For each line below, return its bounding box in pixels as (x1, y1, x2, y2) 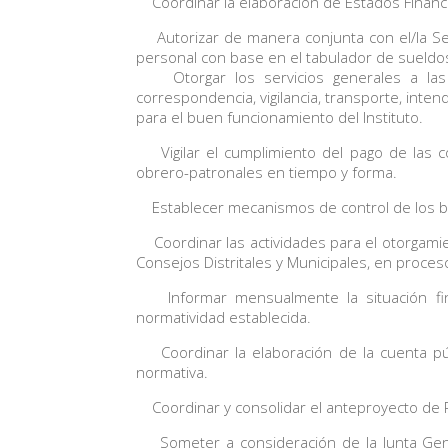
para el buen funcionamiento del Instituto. (136, 106, 424, 127)
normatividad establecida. (136, 306, 324, 327)
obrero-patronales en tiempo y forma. (136, 161, 398, 182)
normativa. (136, 361, 209, 382)
